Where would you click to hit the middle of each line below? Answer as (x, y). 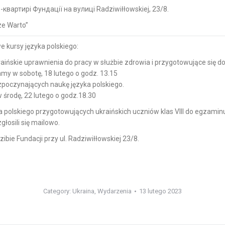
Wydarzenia (115, 191)
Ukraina (83, 191)
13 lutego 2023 (160, 191)
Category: (58, 191)
